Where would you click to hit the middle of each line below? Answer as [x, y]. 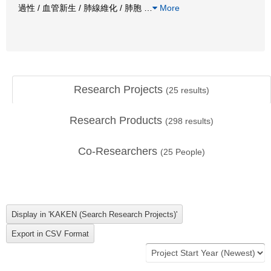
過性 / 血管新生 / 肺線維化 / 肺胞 [81, 8]
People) [189, 152]
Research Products [117, 120]
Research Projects [120, 90]
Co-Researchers [119, 151]
